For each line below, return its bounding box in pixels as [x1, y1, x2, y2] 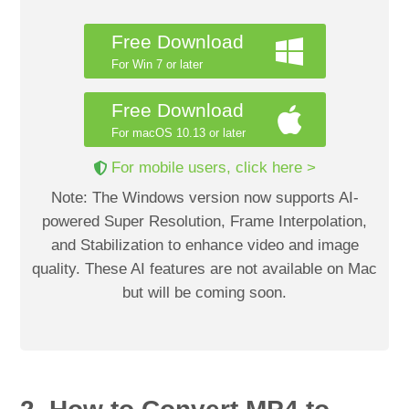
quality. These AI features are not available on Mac [32, 259, 377, 278]
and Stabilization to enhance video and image [50, 236, 359, 254]
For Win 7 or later [110, 57, 203, 71]
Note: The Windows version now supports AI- [50, 188, 359, 206]
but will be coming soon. [122, 283, 287, 301]
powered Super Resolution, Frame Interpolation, [42, 212, 367, 230]
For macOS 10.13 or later [110, 125, 246, 140]
